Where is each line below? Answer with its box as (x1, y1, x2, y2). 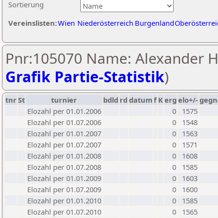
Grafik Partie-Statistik (5, 67, 164, 87)
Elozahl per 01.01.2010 (27, 196, 101, 205)
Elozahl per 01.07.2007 (27, 140, 101, 149)
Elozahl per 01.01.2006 (27, 106, 101, 116)
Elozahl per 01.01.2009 (27, 173, 101, 183)
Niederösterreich (77, 18, 133, 28)
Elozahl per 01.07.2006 (27, 117, 101, 127)
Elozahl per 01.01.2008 (27, 151, 101, 161)
